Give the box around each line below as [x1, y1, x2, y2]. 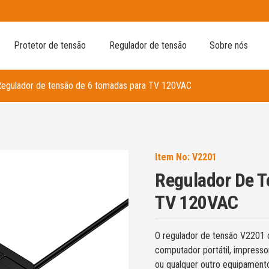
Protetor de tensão [14, 40, 86, 51]
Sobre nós [209, 40, 248, 51]
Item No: [155, 151, 193, 163]
